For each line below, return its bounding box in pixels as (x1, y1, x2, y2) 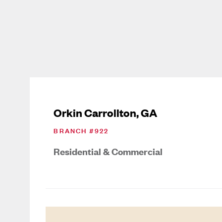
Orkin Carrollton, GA (54, 105, 158, 119)
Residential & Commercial (54, 145, 163, 158)
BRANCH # (54, 124, 95, 135)
